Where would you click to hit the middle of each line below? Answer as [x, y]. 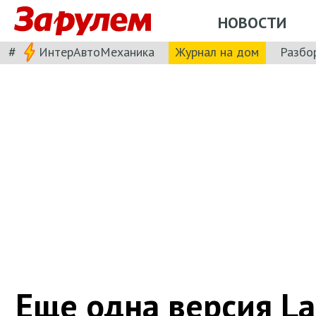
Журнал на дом [217, 51]
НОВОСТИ [252, 22]
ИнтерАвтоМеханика [97, 51]
